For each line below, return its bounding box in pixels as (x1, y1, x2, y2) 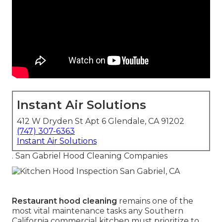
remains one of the (117, 196, 193, 206)
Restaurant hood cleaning (12, 196, 117, 206)
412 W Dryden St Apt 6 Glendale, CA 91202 (17, 116, 184, 126)
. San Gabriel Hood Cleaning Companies (12, 151, 167, 161)
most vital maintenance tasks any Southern (12, 206, 183, 216)
